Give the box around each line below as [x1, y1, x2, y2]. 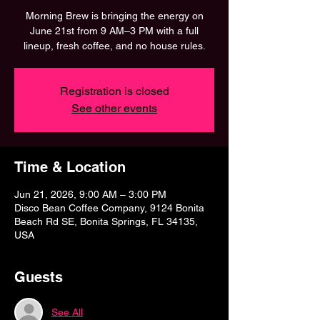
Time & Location [14, 159, 126, 176]
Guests [14, 269, 63, 286]
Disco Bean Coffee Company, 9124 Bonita [14, 202, 204, 214]
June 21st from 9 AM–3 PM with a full [30, 25, 199, 36]
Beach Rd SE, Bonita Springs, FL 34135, [14, 216, 198, 227]
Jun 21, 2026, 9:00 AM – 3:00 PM [14, 189, 166, 200]
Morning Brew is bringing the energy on [25, 10, 204, 21]
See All [51, 306, 83, 318]
